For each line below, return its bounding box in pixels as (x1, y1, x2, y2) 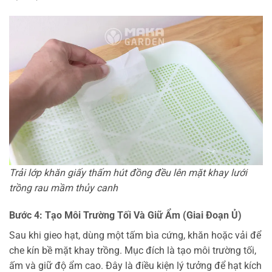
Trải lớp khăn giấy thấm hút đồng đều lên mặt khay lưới (9, 166, 247, 178)
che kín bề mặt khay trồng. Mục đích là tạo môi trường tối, (9, 245, 256, 257)
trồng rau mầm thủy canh (9, 182, 118, 194)
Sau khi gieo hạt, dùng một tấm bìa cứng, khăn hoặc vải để (9, 229, 261, 242)
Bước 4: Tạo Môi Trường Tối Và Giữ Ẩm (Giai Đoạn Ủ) (9, 209, 242, 222)
